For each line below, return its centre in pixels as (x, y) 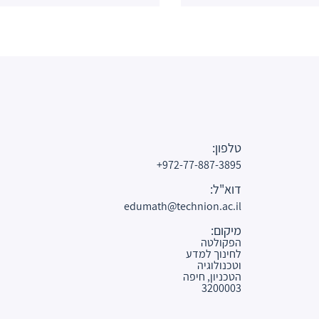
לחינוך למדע (214, 253)
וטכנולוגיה (219, 265)
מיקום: (226, 230)
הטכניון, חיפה (212, 276)
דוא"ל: (226, 189)
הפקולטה (221, 242)
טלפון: (227, 147)
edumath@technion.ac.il (183, 206)
